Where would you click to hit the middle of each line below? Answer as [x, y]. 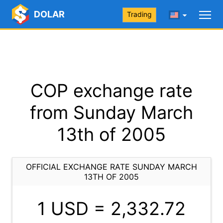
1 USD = [74, 209]
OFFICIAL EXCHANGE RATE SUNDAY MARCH [111, 167]
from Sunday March [111, 112]
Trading [139, 14]
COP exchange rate [111, 91]
